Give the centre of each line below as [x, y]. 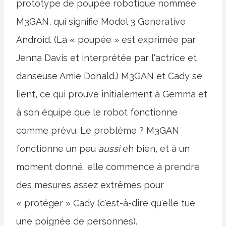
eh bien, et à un [155, 149]
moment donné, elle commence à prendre [108, 167]
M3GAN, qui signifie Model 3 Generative [101, 22]
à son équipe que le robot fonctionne [97, 112]
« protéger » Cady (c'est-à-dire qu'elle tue [106, 203]
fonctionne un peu [57, 149]
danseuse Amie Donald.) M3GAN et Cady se [109, 76]
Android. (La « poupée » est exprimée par [106, 40]
